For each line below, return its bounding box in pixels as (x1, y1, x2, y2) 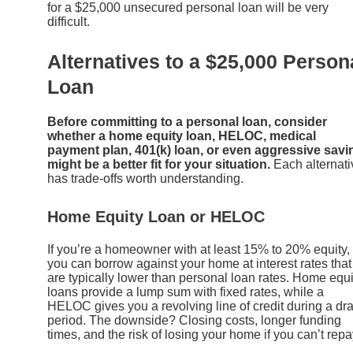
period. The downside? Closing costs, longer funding (47, 313, 341, 327)
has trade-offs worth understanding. (47, 172, 243, 186)
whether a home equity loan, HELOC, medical (47, 129, 316, 143)
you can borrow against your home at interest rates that (47, 256, 351, 270)
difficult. (47, 14, 90, 28)
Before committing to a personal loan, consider (47, 115, 327, 129)
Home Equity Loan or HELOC (47, 207, 265, 225)
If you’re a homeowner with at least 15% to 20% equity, (47, 242, 350, 256)
